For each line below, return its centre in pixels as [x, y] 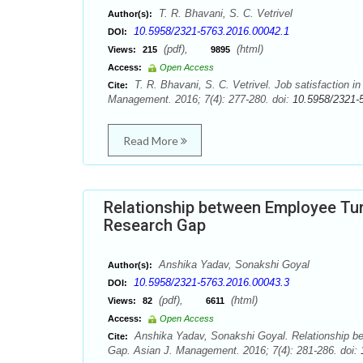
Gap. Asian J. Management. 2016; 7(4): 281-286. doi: [234, 350]
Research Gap [155, 225]
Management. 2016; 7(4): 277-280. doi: [200, 99]
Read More [152, 141]
